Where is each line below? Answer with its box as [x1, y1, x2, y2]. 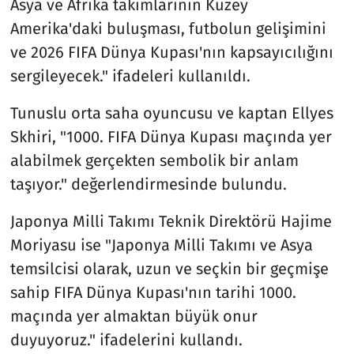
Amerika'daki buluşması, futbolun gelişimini [9, 18, 326, 38]
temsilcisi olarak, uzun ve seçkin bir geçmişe [9, 258, 329, 278]
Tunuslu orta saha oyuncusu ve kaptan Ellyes [9, 103, 333, 122]
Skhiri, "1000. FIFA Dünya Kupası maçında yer [9, 126, 332, 146]
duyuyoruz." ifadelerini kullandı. [9, 330, 243, 349]
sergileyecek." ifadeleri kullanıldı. [9, 66, 250, 85]
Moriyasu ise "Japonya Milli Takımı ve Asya [9, 235, 313, 254]
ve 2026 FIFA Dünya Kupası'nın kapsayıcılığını [9, 42, 333, 62]
